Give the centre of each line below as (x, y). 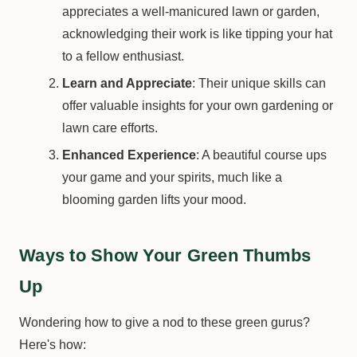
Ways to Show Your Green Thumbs (165, 255)
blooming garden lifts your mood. (155, 200)
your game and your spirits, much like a (173, 177)
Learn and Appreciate (127, 83)
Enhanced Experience (129, 155)
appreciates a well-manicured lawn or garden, (191, 12)
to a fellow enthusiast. (124, 56)
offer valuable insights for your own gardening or (198, 106)
